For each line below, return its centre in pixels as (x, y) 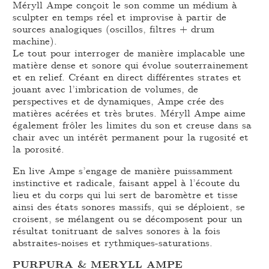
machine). (38, 41)
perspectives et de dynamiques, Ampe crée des (119, 101)
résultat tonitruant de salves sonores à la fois (117, 231)
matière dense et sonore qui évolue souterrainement (131, 65)
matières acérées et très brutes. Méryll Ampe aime (129, 113)
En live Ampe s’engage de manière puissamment (123, 171)
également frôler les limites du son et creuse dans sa (132, 125)
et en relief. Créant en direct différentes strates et (127, 77)
